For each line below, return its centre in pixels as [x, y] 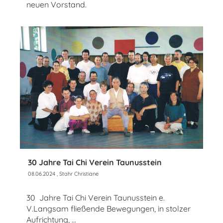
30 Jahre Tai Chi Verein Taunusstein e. [96, 197]
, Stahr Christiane [77, 173]
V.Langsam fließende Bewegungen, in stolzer [109, 208]
